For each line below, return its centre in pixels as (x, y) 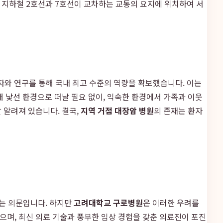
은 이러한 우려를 (171, 202)
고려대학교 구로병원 (108, 202)
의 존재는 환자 (178, 110)
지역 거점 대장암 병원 (117, 110)
